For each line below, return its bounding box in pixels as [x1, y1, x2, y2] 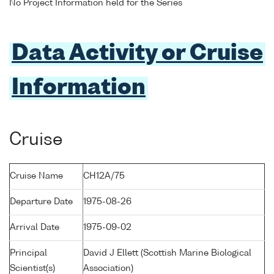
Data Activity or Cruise [12, 43, 263, 65]
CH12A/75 [83, 172, 125, 181]
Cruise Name [10, 172, 63, 181]
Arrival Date [10, 223, 59, 232]
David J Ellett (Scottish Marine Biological [83, 249, 251, 258]
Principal [10, 249, 47, 258]
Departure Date [10, 198, 73, 207]
